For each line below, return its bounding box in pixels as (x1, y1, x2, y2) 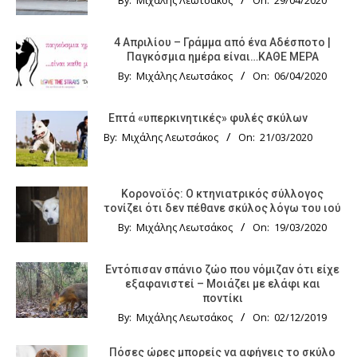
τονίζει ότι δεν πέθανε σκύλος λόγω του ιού (104, 201, 341, 214)
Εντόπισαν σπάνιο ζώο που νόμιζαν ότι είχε (105, 262, 339, 276)
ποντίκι (202, 291, 243, 304)
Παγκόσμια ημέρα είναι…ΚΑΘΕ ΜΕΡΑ (126, 49, 319, 63)
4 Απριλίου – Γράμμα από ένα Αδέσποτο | (114, 35, 331, 49)
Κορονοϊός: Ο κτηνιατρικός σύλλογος (121, 186, 324, 200)
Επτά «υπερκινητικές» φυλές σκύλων (108, 111, 308, 124)
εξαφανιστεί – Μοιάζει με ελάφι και (124, 277, 320, 290)
